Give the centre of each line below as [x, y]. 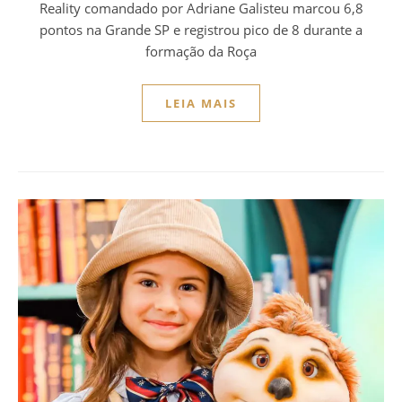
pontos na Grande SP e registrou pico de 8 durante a [201, 29]
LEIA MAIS [201, 103]
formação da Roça [201, 51]
